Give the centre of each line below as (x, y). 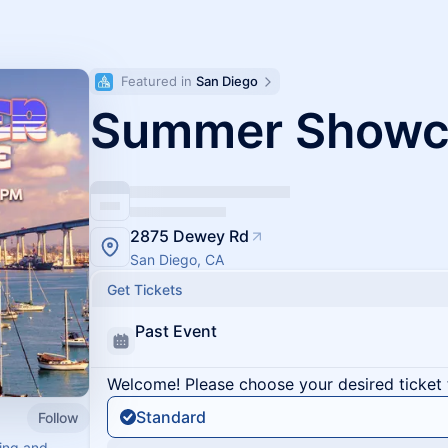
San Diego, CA (177, 259)
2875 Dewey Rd (189, 236)
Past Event (176, 331)
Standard (171, 417)
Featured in (158, 81)
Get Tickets (145, 289)
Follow (58, 417)
